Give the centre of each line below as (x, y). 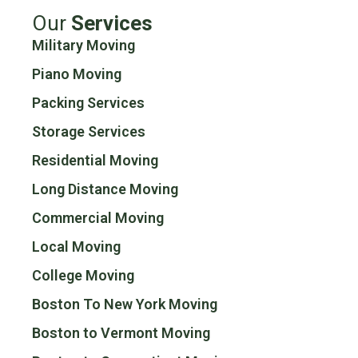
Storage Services (89, 132)
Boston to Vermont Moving (121, 333)
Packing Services (88, 103)
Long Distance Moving (105, 189)
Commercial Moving (98, 218)
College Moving (83, 276)
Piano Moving (77, 74)
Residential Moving (95, 161)
